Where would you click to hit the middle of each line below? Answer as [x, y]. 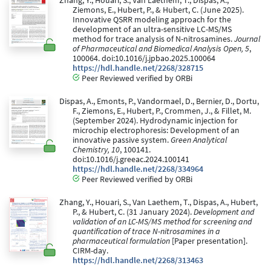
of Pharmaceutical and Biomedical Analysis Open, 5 [161, 49]
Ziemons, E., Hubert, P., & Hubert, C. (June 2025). [158, 10]
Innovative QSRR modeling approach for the [152, 20]
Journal [247, 39]
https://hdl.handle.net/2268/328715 [138, 68]
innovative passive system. [122, 140]
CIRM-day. [90, 251]
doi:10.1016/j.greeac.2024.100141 [131, 160]
